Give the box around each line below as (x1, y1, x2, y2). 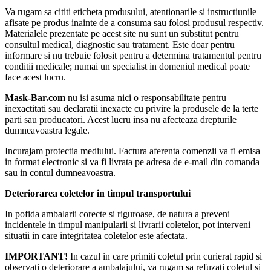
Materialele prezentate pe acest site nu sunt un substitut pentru (5, 28, 239, 39)
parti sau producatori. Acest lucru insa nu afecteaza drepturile (5, 114, 237, 125)
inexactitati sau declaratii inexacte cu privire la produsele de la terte (5, 103, 258, 114)
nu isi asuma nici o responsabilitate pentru (65, 93, 226, 103)
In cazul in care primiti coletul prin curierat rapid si (70, 251, 262, 262)
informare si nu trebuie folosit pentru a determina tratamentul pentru (5, 50, 261, 61)
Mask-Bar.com (5, 93, 65, 103)
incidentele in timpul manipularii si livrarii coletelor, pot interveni (5, 220, 250, 230)
